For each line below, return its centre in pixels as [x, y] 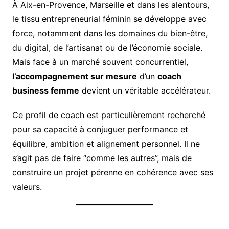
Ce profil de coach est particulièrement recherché [109, 115]
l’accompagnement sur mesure [74, 76]
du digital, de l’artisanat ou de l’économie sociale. [107, 48]
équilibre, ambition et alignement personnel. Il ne [106, 144]
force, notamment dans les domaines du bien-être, [110, 33]
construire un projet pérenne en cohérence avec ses [112, 173]
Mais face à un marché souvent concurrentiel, [100, 62]
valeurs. [27, 187]
